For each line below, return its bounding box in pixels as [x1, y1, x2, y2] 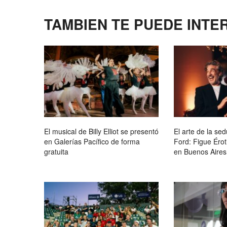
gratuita [44, 146, 68, 157]
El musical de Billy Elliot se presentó [44, 126, 159, 137]
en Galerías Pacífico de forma [44, 136, 140, 147]
